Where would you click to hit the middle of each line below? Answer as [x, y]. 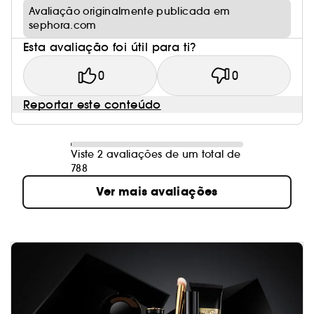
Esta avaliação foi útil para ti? [110, 47]
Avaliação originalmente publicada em [130, 11]
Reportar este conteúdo [92, 104]
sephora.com [63, 25]
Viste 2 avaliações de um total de [156, 154]
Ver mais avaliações [157, 192]
